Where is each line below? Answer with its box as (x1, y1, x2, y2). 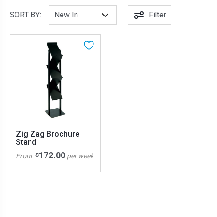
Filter (149, 10, 166, 19)
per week (67, 152, 93, 160)
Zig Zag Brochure (16, 129, 79, 139)
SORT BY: (10, 10, 41, 19)
